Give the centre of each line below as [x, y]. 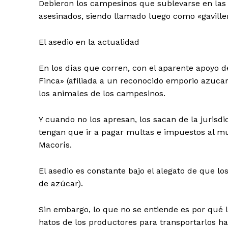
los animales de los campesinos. [102, 94]
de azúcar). [61, 184]
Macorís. [55, 145]
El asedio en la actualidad [89, 42]
